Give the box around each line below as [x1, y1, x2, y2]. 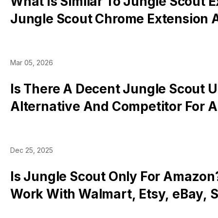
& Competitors [10, 29, 98, 44]
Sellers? [10, 116, 59, 131]
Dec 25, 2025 [10, 146, 53, 154]
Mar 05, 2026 [10, 58, 53, 67]
